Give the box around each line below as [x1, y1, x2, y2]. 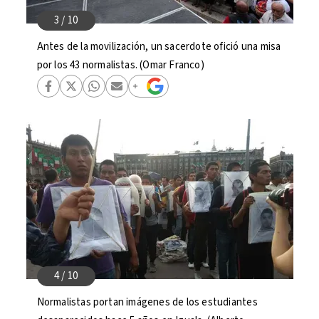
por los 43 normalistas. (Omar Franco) [36, 58, 204, 73]
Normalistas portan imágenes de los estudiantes [36, 295, 258, 310]
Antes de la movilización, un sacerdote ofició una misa [36, 39, 281, 54]
